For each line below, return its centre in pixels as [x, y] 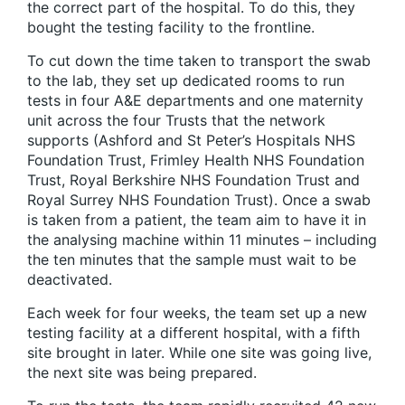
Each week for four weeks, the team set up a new [197, 313]
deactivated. [70, 280]
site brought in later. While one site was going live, [199, 353]
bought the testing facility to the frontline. [171, 28]
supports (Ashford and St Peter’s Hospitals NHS [191, 141]
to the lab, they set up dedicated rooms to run [186, 81]
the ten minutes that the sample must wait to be [192, 260]
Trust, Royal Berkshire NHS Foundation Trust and [193, 180]
